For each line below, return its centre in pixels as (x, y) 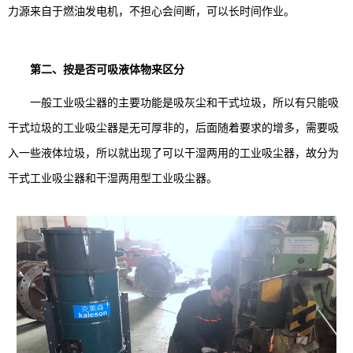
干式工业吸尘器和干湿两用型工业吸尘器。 (113, 178)
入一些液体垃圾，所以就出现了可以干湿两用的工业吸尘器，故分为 (173, 152)
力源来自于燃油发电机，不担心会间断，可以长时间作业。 (151, 11)
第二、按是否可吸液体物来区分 (107, 69)
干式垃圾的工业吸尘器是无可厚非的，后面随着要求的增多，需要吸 (173, 127)
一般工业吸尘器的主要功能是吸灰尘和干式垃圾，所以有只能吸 (173, 102)
